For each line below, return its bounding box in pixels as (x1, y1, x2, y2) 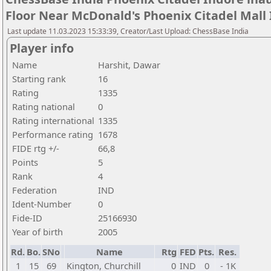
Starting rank (12, 73, 66, 85)
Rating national (12, 100, 75, 113)
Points (12, 156, 38, 168)
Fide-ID (12, 212, 42, 224)
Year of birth (12, 226, 63, 238)
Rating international (12, 114, 94, 126)
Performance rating (12, 128, 93, 140)
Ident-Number (12, 198, 71, 210)
